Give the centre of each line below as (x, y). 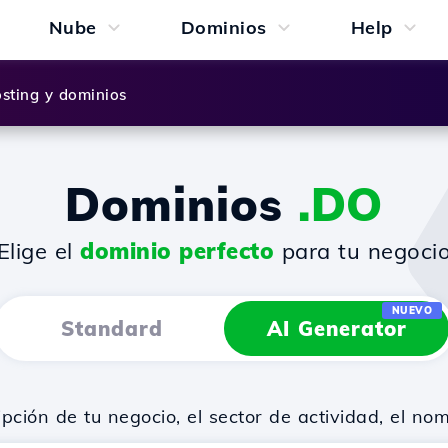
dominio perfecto (177, 251)
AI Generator (336, 328)
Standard (111, 328)
